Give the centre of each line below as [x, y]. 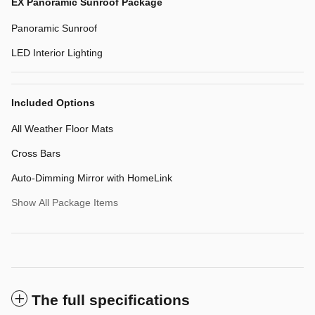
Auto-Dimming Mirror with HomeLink [92, 178]
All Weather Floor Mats [62, 128]
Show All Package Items [65, 202]
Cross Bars [36, 153]
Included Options [53, 102]
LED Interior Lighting [57, 52]
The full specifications [111, 300]
